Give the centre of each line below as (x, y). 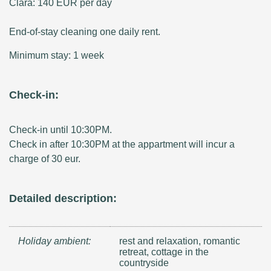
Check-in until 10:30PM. (60, 129)
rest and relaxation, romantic (180, 241)
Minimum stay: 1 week (57, 55)
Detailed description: (63, 198)
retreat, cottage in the (164, 252)
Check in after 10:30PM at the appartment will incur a (122, 144)
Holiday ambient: (54, 241)
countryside (144, 263)
